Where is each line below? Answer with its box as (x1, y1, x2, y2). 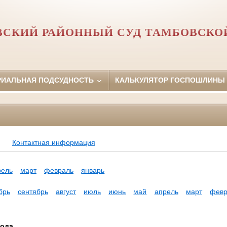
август (55, 187, 76, 196)
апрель (154, 187, 178, 196)
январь (81, 166, 105, 175)
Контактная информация (12, 138, 95, 147)
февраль (44, 166, 74, 175)
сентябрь (17, 187, 48, 196)
